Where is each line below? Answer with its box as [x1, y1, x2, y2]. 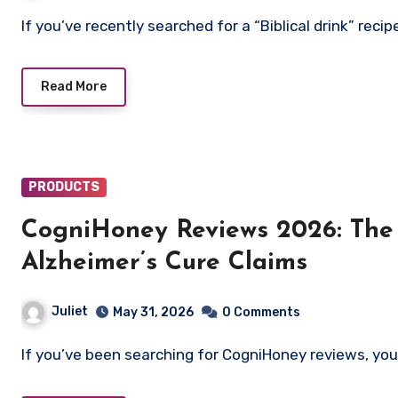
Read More [41, 78, 107, 94]
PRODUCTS [28, 179, 99, 195]
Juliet [52, 303, 88, 319]
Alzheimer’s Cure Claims [21, 250, 307, 275]
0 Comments [222, 304, 300, 320]
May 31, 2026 [113, 304, 194, 320]
